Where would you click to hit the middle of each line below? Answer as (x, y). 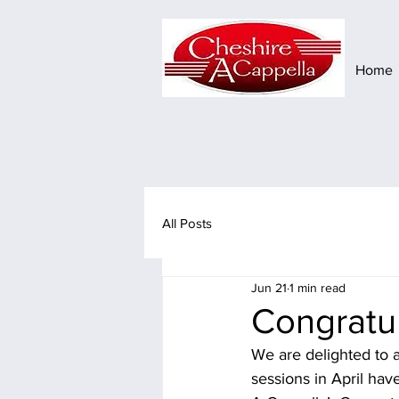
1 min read (318, 287)
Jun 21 (269, 287)
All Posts (187, 223)
